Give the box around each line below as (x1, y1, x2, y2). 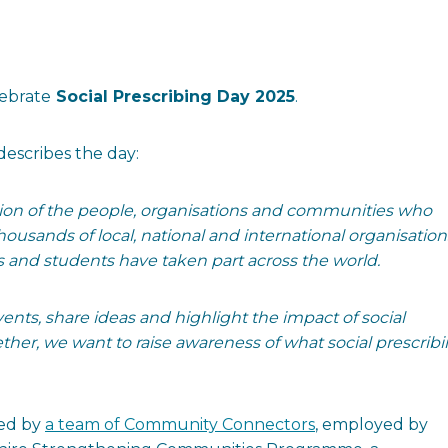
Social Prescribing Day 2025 (51, 87, 295, 107)
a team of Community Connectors (45, 415, 315, 435)
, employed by (315, 415, 428, 435)
